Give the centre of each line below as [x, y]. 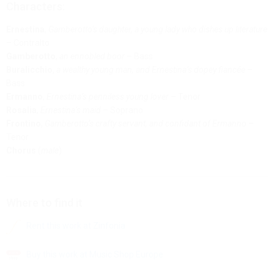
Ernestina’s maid [71, 110]
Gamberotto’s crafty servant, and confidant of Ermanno [146, 124]
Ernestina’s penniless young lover [108, 97]
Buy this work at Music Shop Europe [92, 254]
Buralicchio [29, 70]
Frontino [24, 124]
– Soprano [122, 110]
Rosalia [21, 110]
